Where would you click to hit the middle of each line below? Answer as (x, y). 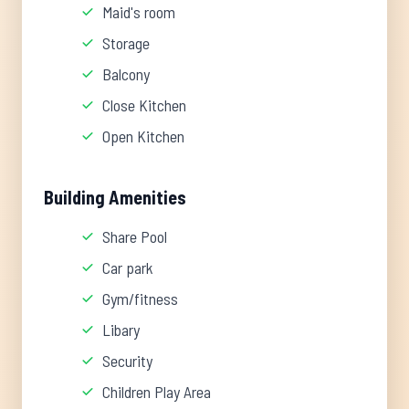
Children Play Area (157, 392)
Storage (126, 43)
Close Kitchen (144, 105)
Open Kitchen (143, 136)
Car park (128, 267)
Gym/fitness (140, 299)
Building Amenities (115, 197)
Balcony (126, 74)
